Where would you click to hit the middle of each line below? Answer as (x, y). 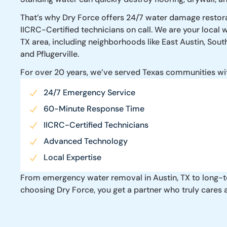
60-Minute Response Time (94, 108)
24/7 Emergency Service (89, 92)
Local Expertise (72, 157)
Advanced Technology (86, 141)
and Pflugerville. (50, 54)
